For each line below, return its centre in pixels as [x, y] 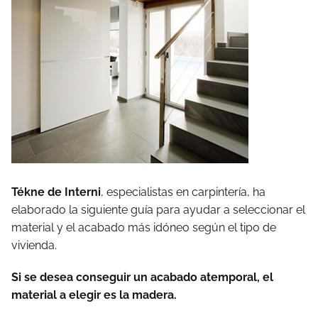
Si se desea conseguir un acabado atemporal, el [142, 277]
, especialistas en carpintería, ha [183, 192]
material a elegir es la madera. [94, 295]
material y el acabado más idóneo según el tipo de [144, 227]
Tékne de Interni [56, 192]
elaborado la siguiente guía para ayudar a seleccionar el [158, 210]
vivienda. [34, 245]
